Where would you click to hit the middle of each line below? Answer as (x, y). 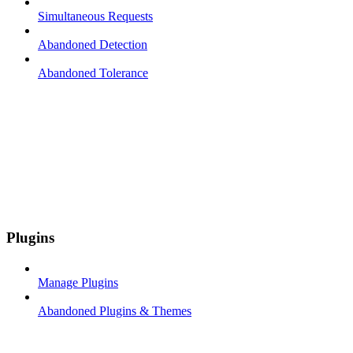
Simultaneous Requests (95, 17)
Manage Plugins (78, 282)
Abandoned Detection (93, 45)
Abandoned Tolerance (93, 73)
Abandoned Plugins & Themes (115, 310)
